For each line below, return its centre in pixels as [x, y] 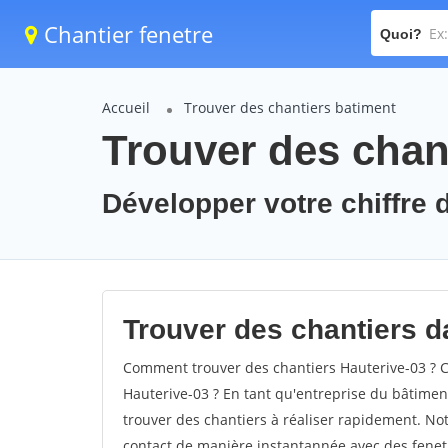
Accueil [126, 107]
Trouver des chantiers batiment [290, 107]
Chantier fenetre [125, 34]
